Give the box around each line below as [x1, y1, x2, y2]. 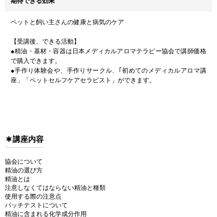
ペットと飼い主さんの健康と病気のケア [11, 18, 124, 26]
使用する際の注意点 [5, 193, 62, 201]
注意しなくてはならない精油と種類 [5, 184, 106, 192]
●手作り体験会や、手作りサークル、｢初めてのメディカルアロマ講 [11, 67, 206, 75]
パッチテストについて [5, 201, 68, 209]
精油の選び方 [5, 167, 43, 174]
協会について [5, 158, 43, 166]
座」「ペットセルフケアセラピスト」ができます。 [11, 77, 155, 84]
